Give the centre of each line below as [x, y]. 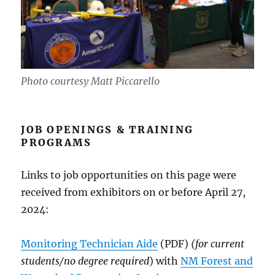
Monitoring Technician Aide [90, 244]
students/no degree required [85, 261]
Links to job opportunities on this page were [129, 175]
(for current [217, 244]
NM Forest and [217, 261]
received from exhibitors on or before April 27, [134, 192]
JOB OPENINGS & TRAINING [107, 130]
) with [165, 261]
